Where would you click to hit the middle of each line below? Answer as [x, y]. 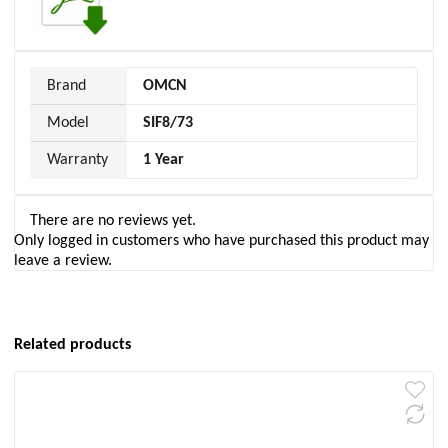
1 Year [163, 160]
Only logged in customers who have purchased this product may [221, 241]
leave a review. [63, 261]
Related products [72, 345]
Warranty [77, 160]
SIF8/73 [168, 123]
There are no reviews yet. [113, 221]
